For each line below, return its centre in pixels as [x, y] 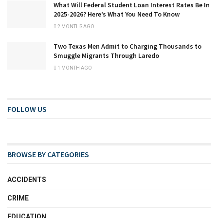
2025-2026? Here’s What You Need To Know [117, 14]
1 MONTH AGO [74, 68]
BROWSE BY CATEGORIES [48, 154]
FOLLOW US [27, 109]
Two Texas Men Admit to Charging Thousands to [127, 46]
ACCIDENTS [27, 179]
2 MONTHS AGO [75, 26]
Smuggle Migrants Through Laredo [106, 55]
